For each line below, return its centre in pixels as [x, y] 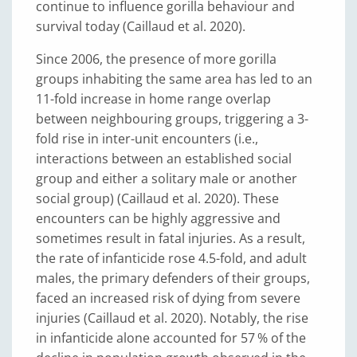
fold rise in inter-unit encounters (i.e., [147, 139]
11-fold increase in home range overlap [153, 99]
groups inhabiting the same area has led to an [174, 79]
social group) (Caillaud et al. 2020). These [157, 198]
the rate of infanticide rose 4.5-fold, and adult [171, 258]
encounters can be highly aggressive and [158, 218]
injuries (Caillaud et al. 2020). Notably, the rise [172, 318]
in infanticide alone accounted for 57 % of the [171, 338]
